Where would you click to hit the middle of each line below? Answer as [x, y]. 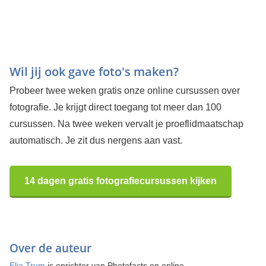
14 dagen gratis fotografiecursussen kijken [120, 181]
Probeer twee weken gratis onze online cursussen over [124, 91]
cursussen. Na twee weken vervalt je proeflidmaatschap [126, 124]
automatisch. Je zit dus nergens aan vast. [96, 141]
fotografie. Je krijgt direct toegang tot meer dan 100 [115, 107]
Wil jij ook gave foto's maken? [94, 72]
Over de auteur [50, 248]
